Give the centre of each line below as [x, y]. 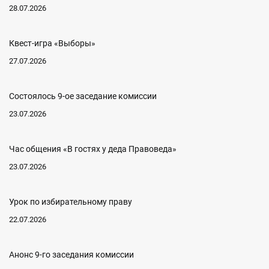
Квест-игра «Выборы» [52, 44]
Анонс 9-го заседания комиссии [71, 255]
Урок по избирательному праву [71, 202]
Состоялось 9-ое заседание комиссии [83, 96]
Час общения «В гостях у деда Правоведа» [93, 149]
